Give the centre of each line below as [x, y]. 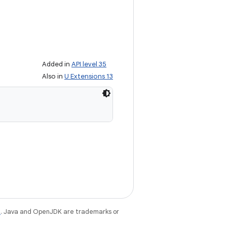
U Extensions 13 [89, 76]
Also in [53, 76]
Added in [57, 64]
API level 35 [89, 64]
